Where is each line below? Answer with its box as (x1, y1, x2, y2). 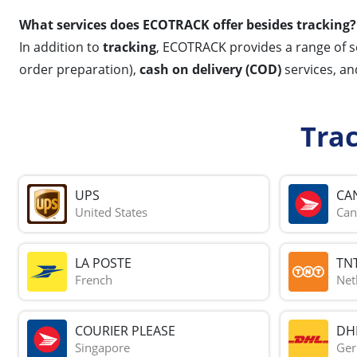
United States (75, 204, 147, 221)
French (75, 272, 112, 288)
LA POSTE (75, 254, 131, 273)
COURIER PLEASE (75, 322, 175, 340)
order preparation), (19, 60, 139, 78)
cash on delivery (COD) (139, 60, 281, 78)
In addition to (19, 37, 103, 56)
